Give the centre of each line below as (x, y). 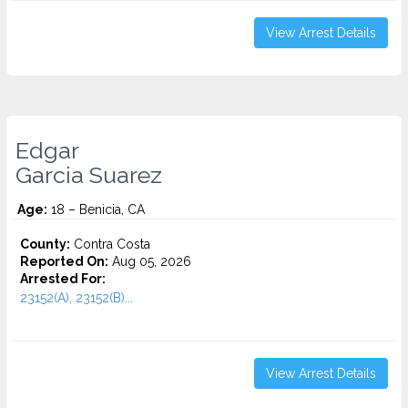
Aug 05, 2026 (150, 261)
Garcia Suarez (89, 175)
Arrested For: (63, 279)
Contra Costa (110, 244)
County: (45, 244)
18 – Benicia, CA (96, 209)
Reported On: (64, 261)
